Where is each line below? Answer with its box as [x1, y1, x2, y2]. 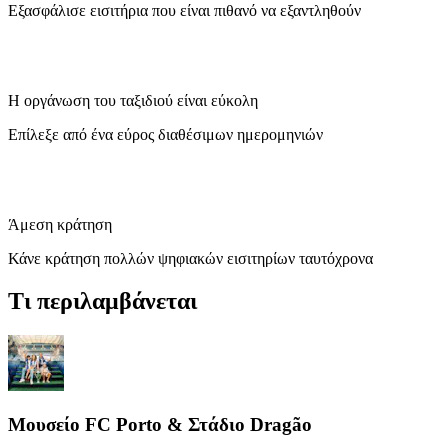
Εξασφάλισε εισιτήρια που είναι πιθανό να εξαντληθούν [8, 2, 361, 20]
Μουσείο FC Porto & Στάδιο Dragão [8, 413, 312, 435]
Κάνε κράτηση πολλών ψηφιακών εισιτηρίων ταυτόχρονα [8, 250, 373, 268]
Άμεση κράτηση [8, 216, 112, 234]
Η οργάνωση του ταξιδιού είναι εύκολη [8, 92, 258, 110]
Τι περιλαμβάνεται [8, 288, 197, 315]
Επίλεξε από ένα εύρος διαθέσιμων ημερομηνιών [8, 126, 323, 144]
